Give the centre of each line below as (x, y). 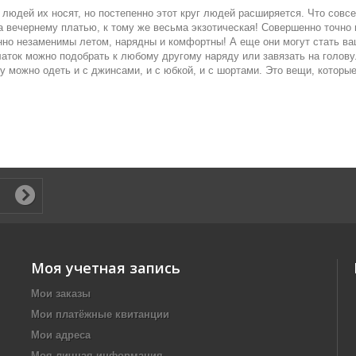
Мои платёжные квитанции (100, 314)
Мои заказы (61, 294)
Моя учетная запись (106, 268)
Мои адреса (61, 335)
